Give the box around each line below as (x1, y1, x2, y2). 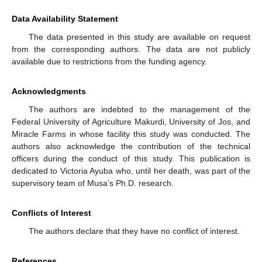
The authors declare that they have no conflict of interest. (28, 226, 240, 236)
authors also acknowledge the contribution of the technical (12, 141, 250, 151)
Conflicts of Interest (12, 208, 91, 218)
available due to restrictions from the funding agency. (12, 56, 207, 66)
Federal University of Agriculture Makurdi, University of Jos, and (12, 116, 250, 126)
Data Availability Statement (12, 13, 118, 23)
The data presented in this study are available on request (28, 32, 250, 42)
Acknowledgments (12, 86, 86, 96)
